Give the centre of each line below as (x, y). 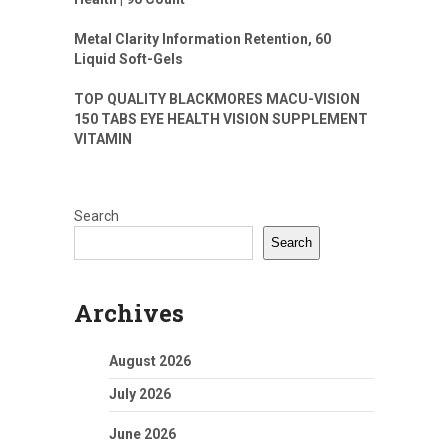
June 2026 (142, 433)
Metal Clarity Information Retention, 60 (202, 38)
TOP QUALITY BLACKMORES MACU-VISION (217, 98)
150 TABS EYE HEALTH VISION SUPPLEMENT (221, 118)
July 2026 (140, 393)
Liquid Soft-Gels (128, 58)
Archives (129, 312)
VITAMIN (103, 138)
